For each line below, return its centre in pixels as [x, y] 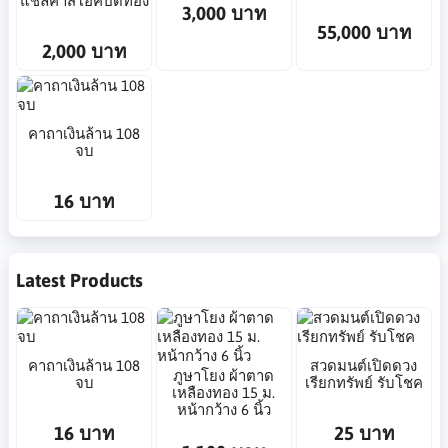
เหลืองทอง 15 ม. [224, 393]
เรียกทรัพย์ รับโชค [363, 382]
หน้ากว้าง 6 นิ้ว [223, 410]
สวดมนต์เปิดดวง [364, 365]
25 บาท [363, 432]
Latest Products [79, 280]
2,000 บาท [84, 50]
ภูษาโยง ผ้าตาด [224, 376]
